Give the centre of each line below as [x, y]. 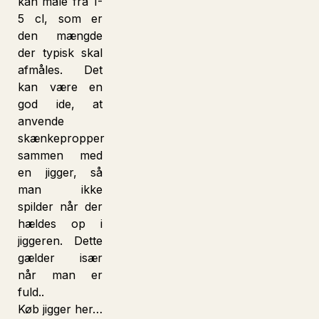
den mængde [61, 36]
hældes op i [61, 224]
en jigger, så [61, 172]
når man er [61, 275]
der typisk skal [61, 53]
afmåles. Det [61, 70]
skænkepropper [61, 138]
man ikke [61, 189]
